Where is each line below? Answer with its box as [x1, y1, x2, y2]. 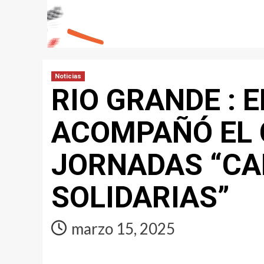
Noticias [55, 72, 81, 81]
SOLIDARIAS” [51, 180, 229, 215]
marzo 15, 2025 [71, 219, 175, 239]
